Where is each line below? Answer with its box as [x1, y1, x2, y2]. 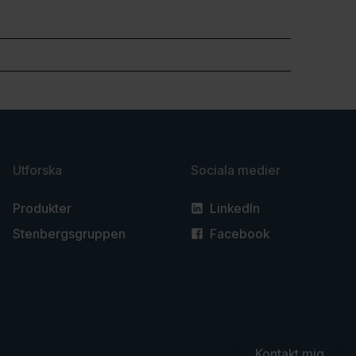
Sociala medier [191, 161, 281, 178]
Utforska [13, 161, 62, 178]
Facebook [210, 225, 269, 242]
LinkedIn [210, 199, 260, 216]
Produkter [13, 199, 72, 216]
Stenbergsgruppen [13, 225, 126, 242]
